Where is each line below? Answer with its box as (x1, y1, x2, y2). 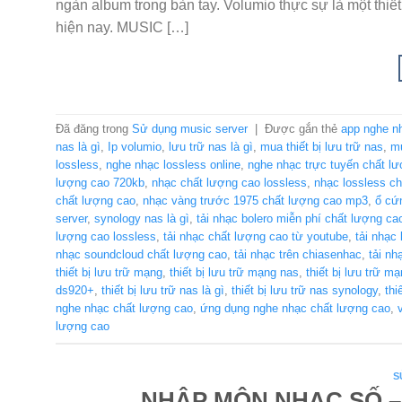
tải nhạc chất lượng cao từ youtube (163, 229, 348, 243)
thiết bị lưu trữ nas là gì (101, 283, 224, 297)
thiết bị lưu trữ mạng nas (170, 265, 299, 279)
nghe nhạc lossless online (106, 157, 240, 171)
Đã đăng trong (56, 121, 132, 135)
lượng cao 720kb (56, 175, 144, 189)
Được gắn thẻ (265, 121, 341, 135)
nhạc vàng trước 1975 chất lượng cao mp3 (143, 193, 368, 207)
